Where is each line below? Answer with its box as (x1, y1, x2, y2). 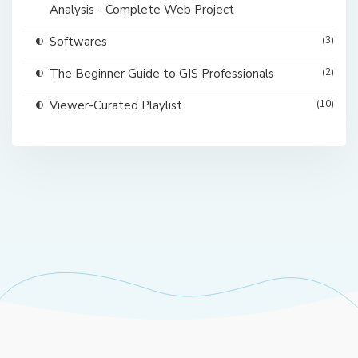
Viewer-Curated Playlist (50, 97, 182, 114)
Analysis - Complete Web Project (50, 2, 234, 18)
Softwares (50, 34, 107, 50)
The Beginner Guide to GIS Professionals (50, 66, 274, 82)
